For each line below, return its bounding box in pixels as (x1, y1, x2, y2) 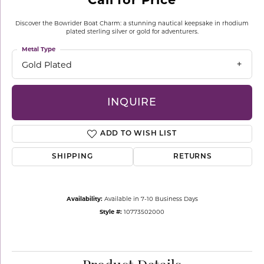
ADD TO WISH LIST (100, 130, 177, 138)
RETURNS (173, 153, 212, 161)
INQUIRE (107, 97, 157, 108)
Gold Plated (22, 60, 72, 70)
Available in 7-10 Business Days (104, 195, 198, 203)
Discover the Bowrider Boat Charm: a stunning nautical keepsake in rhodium (15, 19, 249, 27)
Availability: (66, 195, 103, 203)
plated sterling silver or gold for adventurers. (65, 28, 199, 35)
